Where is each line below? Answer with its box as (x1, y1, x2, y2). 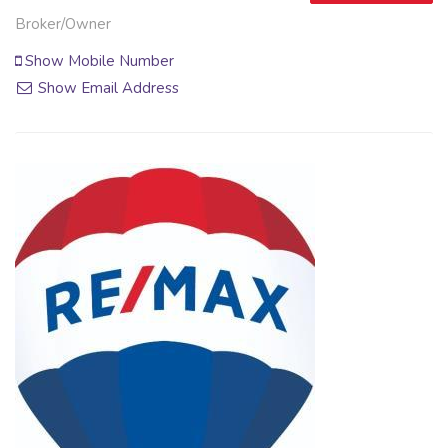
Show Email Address (34, 77, 180, 98)
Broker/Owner (15, 13, 111, 34)
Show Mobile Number (21, 50, 174, 71)
